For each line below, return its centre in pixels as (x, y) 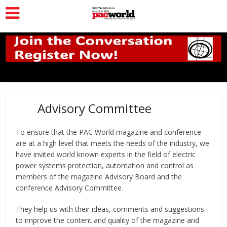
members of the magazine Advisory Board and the (99, 176)
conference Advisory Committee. (70, 187)
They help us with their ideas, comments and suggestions (110, 209)
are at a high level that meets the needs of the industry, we (113, 143)
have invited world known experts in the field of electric (106, 154)
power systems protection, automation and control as (105, 165)
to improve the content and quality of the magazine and (108, 220)
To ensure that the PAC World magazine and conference (109, 132)
